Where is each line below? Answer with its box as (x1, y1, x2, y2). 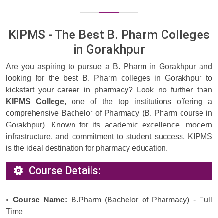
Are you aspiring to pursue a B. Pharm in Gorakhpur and (6, 62, 212, 71)
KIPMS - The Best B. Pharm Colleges (8, 28, 210, 42)
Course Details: (29, 164, 101, 177)
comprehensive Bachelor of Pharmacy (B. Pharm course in (6, 109, 212, 118)
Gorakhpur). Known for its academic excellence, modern (6, 121, 212, 129)
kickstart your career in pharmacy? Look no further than (6, 86, 212, 94)
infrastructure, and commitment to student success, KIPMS (6, 132, 212, 141)
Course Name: (12, 196, 67, 204)
